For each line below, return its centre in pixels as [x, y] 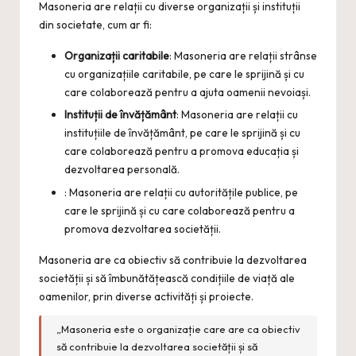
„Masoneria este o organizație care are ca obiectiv [179, 329]
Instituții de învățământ [120, 115]
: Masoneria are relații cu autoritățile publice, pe [181, 192]
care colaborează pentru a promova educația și [182, 151]
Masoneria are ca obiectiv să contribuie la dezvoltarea [173, 259]
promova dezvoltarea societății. [143, 228]
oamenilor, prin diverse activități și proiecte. [146, 296]
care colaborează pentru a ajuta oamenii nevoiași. [188, 93]
